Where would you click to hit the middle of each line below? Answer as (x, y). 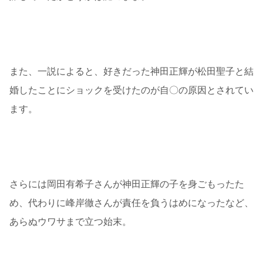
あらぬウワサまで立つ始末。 (70, 222)
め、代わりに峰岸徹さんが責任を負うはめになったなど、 (131, 203)
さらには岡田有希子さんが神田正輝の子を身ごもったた (127, 184)
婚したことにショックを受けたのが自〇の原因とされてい (131, 90)
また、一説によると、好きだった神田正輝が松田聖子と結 (131, 72)
